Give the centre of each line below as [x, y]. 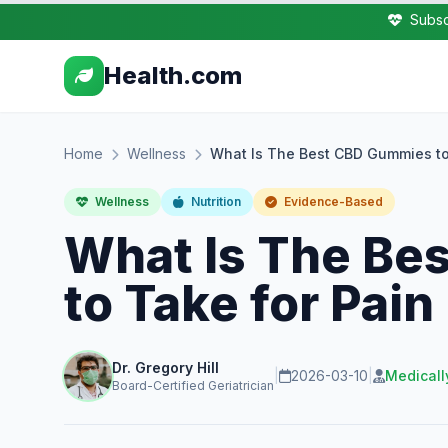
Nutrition [214, 201]
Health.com [173, 75]
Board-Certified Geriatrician [193, 385]
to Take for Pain [249, 303]
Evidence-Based [332, 201]
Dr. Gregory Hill [165, 367]
